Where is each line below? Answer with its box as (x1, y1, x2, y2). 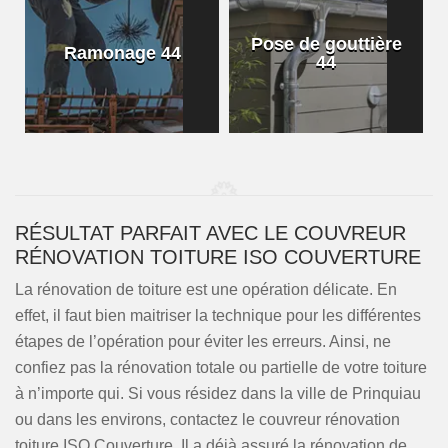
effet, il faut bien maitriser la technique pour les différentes (15, 307, 421, 324)
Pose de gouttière (250, 34, 402, 54)
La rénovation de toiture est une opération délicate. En (15, 281, 397, 298)
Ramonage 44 (63, 43, 181, 63)
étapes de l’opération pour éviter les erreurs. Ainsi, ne (15, 333, 391, 350)
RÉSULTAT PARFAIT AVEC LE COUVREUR (15, 222, 406, 244)
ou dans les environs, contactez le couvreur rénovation (15, 411, 400, 428)
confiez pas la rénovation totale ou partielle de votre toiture (15, 359, 427, 376)
